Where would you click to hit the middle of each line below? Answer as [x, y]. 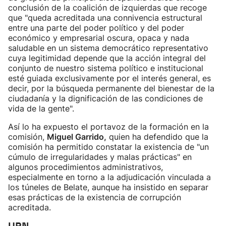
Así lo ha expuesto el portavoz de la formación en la [108, 127]
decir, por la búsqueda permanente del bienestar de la [111, 88]
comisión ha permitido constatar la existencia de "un [108, 147]
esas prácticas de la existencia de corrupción [95, 197]
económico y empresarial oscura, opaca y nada [99, 38]
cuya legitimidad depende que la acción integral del [107, 58]
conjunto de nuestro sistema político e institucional [106, 68]
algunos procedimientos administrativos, [86, 167]
